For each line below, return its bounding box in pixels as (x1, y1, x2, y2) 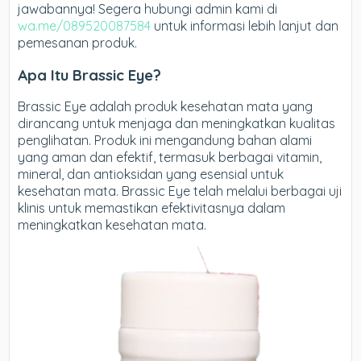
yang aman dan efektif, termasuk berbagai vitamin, (18, 149, 322, 166)
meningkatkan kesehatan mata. (18, 217, 207, 234)
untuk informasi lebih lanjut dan (151, 18, 339, 34)
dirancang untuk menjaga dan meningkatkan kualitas (18, 115, 336, 132)
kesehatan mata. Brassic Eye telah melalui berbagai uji (18, 183, 342, 200)
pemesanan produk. (18, 35, 138, 51)
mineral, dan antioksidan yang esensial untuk (18, 166, 284, 183)
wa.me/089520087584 (18, 18, 151, 34)
